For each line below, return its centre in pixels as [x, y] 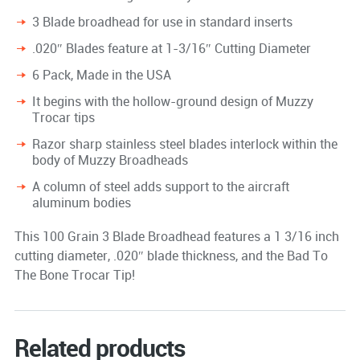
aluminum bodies [81, 202]
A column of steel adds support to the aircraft [160, 186]
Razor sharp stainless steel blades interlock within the [184, 143]
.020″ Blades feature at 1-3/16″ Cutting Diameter [171, 48]
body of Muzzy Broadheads [110, 160]
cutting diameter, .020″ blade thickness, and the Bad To [171, 255]
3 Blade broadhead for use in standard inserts [162, 21]
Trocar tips [63, 117]
